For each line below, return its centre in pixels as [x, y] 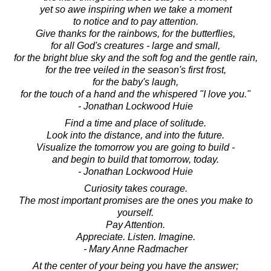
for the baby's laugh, [135, 82]
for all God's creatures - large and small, [135, 45]
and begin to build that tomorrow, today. [135, 159]
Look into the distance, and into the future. [135, 135]
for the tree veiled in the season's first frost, [135, 70]
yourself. [135, 212]
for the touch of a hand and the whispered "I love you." [135, 94]
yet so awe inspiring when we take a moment [135, 9]
